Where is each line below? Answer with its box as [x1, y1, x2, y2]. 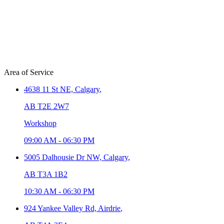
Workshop [24, 118, 56, 127]
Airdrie [98, 203, 120, 212]
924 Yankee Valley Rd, [24, 203, 98, 212]
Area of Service [4, 67, 53, 76]
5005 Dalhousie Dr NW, [24, 152, 103, 161]
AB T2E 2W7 [24, 101, 69, 110]
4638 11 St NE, [24, 84, 75, 93]
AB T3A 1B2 [24, 169, 67, 178]
